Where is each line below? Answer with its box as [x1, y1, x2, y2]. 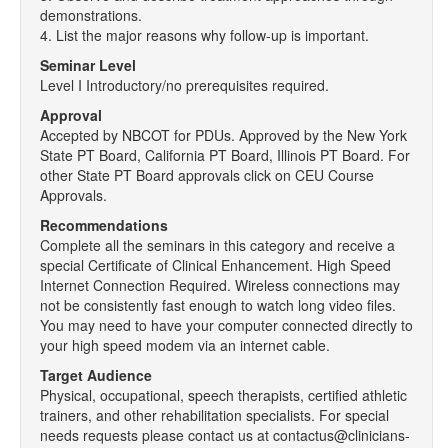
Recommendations [40, 215, 168, 235]
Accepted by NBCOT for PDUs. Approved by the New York [40, 125, 407, 145]
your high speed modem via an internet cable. [40, 335, 330, 355]
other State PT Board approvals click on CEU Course [40, 165, 374, 185]
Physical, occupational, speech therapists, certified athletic [40, 385, 407, 405]
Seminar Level [40, 55, 136, 75]
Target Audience [40, 365, 152, 385]
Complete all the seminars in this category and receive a [40, 235, 395, 255]
